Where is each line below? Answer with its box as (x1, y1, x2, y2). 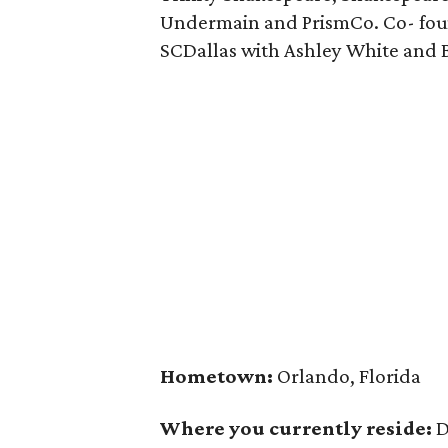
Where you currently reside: (160, 416, 432, 440)
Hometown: (160, 364, 273, 388)
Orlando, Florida (273, 364, 421, 388)
